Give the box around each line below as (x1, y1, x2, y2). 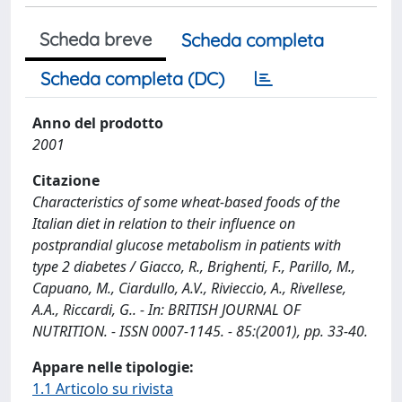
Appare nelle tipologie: (32, 357, 194, 377)
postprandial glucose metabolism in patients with (32, 235, 341, 255)
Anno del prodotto (32, 113, 163, 133)
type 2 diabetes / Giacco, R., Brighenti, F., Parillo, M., (32, 257, 355, 276)
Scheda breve (39, 28, 152, 50)
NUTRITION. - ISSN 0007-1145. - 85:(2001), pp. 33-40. (32, 321, 368, 341)
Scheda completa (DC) (40, 67, 224, 90)
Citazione (32, 170, 100, 190)
